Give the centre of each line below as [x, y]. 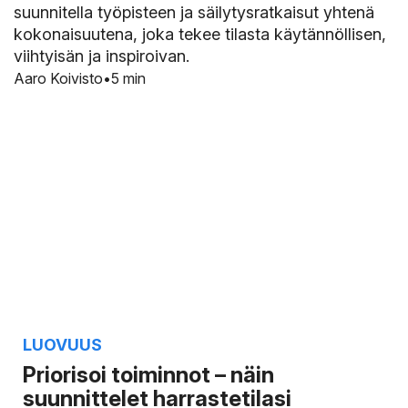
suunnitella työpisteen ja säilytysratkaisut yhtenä [194, 12]
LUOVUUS [62, 344]
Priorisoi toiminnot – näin [148, 374]
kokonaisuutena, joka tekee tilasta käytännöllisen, [200, 34]
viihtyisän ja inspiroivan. [102, 56]
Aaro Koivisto [58, 78]
